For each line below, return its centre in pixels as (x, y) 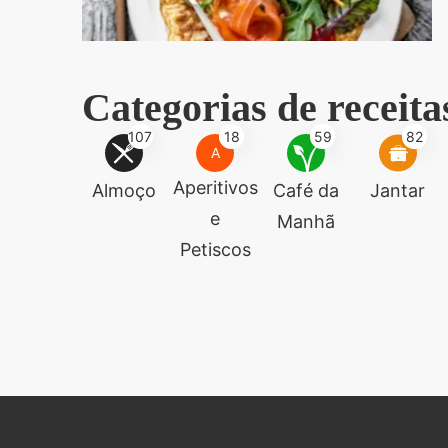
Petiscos (215, 249)
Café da (306, 190)
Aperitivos (216, 187)
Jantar (398, 190)
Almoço (123, 190)
